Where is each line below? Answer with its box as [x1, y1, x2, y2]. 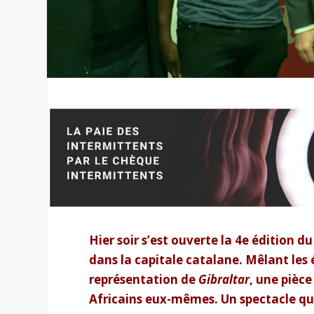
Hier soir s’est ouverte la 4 [89, 231, 243, 248]
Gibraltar [198, 271, 250, 287]
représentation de [89, 271, 199, 287]
